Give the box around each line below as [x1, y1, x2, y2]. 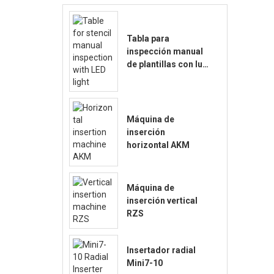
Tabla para [127, 33, 169, 43]
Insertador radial [127, 245, 196, 256]
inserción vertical [127, 195, 198, 206]
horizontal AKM [127, 139, 190, 150]
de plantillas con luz [127, 59, 207, 69]
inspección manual [127, 46, 203, 56]
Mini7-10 [127, 258, 163, 268]
